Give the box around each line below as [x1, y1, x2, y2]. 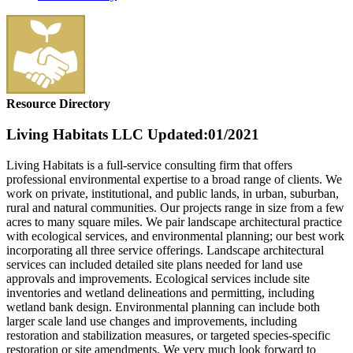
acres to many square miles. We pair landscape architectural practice [6, 214, 342, 229]
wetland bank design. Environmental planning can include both [6, 299, 320, 314]
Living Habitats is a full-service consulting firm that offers [6, 158, 292, 172]
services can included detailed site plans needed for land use [6, 257, 303, 271]
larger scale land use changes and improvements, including [6, 314, 297, 328]
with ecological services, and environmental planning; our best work [6, 229, 344, 243]
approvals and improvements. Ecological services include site [6, 271, 310, 285]
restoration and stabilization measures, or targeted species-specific [6, 328, 330, 342]
